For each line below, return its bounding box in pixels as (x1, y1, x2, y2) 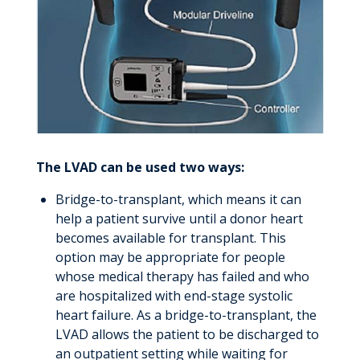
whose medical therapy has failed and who (55, 267, 309, 285)
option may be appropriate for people (55, 247, 285, 266)
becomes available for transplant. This (55, 228, 286, 247)
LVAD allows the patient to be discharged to (55, 325, 319, 343)
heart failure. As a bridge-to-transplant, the (55, 305, 317, 324)
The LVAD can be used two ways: (35, 157, 244, 176)
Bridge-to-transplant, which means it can (55, 190, 301, 208)
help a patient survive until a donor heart (55, 209, 303, 227)
